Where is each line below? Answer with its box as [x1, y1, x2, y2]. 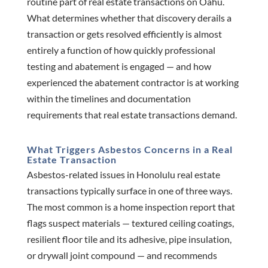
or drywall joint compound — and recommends [26, 249, 217, 261]
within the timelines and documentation [26, 92, 191, 104]
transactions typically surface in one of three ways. [26, 184, 232, 196]
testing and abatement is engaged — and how [26, 60, 211, 72]
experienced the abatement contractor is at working [26, 76, 239, 88]
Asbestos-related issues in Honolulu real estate [26, 168, 220, 180]
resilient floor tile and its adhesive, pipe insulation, [26, 233, 232, 245]
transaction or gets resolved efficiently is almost [26, 28, 222, 39]
